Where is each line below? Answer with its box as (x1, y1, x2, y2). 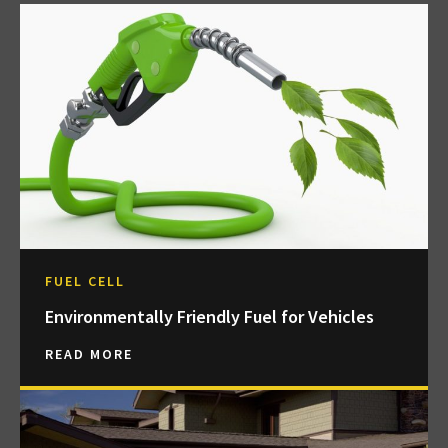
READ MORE (45, 344, 133, 363)
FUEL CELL (45, 271, 125, 290)
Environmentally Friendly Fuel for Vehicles (45, 304, 374, 328)
